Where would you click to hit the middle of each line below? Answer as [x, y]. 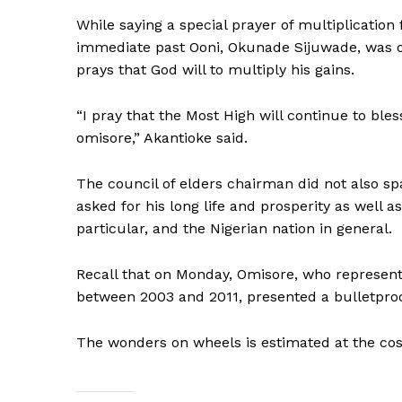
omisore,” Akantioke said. [162, 137]
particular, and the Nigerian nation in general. [234, 228]
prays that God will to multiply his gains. [215, 69]
